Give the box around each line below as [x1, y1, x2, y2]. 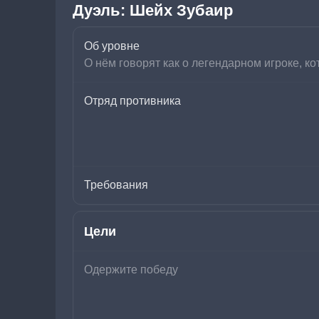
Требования [84, 179, 148, 191]
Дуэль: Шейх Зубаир [73, 1, 233, 19]
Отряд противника [84, 95, 181, 107]
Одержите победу [84, 263, 178, 276]
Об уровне [84, 40, 140, 52]
